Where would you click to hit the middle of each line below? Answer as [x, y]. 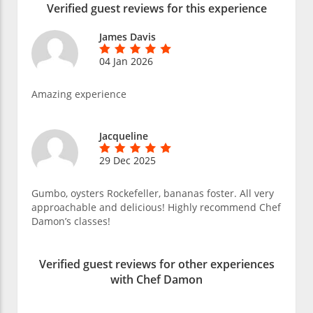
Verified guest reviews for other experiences [156, 264]
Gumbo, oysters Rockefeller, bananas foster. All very [153, 194]
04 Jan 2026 [126, 61]
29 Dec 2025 [128, 161]
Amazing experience [79, 94]
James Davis [128, 37]
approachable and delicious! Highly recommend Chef [156, 208]
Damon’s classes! [71, 221]
